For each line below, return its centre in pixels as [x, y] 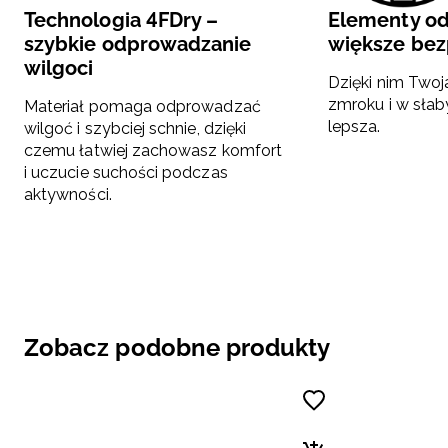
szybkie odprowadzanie [138, 44]
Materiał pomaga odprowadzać [142, 107]
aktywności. [68, 195]
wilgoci [59, 68]
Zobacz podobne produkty [177, 348]
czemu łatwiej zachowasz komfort [153, 151]
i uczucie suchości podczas [126, 173]
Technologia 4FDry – [121, 20]
